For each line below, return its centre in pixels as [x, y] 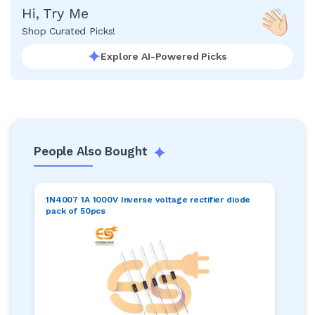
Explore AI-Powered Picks [164, 56]
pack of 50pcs [76, 211]
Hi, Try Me [55, 13]
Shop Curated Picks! [69, 31]
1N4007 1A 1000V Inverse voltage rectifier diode [148, 199]
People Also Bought [92, 151]
